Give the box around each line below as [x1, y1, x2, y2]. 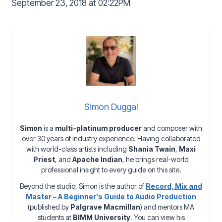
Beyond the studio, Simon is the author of [20, 181, 146, 190]
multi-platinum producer [55, 123, 142, 132]
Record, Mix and [146, 181, 202, 190]
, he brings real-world [122, 155, 189, 164]
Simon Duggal [84, 101, 138, 112]
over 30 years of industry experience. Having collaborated [21, 134, 201, 143]
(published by [28, 202, 70, 211]
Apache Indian [72, 155, 122, 164]
